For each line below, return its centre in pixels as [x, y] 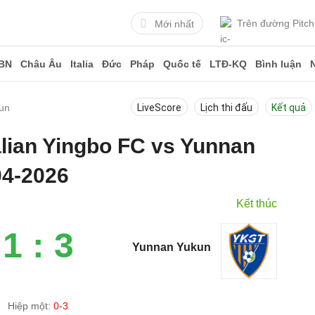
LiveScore [159, 108]
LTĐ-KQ [228, 64]
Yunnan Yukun [172, 247]
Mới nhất [174, 24]
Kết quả [289, 108]
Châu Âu [41, 64]
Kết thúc [257, 204]
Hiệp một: [31, 306]
